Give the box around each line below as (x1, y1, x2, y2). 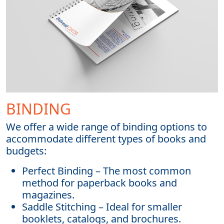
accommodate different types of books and (6, 131, 206, 145)
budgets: (6, 143, 46, 157)
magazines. (22, 187, 74, 201)
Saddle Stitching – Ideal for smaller (22, 199, 182, 213)
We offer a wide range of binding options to (6, 119, 207, 133)
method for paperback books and (22, 175, 177, 189)
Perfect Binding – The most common (22, 163, 191, 177)
